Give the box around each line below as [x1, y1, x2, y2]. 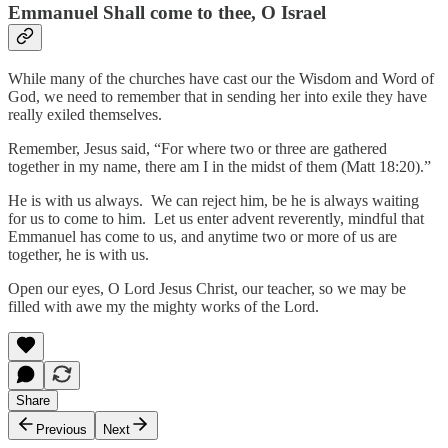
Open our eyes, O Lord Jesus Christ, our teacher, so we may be [8, 279, 406, 297]
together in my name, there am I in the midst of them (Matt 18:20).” [8, 157, 431, 175]
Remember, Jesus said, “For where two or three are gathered [8, 139, 387, 157]
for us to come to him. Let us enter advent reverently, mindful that [8, 209, 424, 227]
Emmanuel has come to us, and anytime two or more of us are [8, 227, 397, 245]
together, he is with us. [8, 245, 149, 263]
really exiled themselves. [8, 105, 162, 123]
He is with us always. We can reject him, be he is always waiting [8, 191, 419, 209]
